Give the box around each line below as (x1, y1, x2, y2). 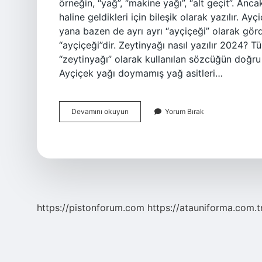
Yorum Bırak (165, 107, 204, 116)
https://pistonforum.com (37, 202, 144, 213)
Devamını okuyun (71, 107, 129, 116)
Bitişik (128, 127, 148, 136)
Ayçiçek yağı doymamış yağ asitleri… (59, 67, 223, 79)
